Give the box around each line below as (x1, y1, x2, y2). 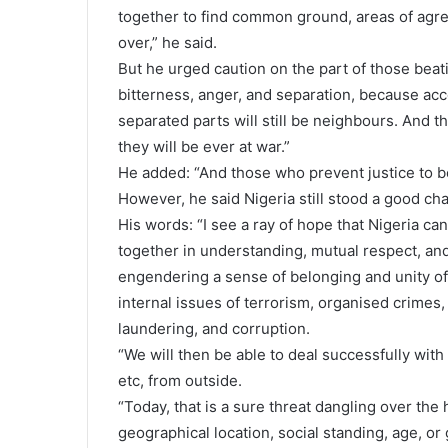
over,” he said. (118, 33, 217, 52)
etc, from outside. (118, 371, 242, 390)
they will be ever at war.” (118, 137, 290, 156)
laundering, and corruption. (118, 319, 310, 338)
